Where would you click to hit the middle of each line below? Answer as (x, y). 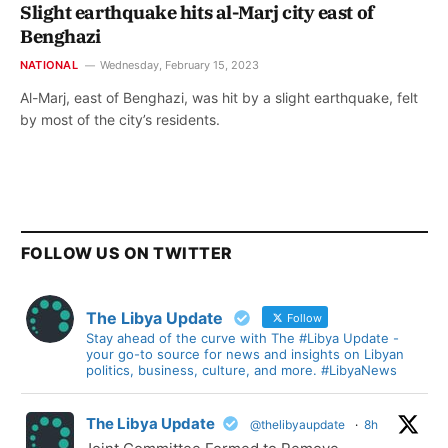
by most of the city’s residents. (120, 120)
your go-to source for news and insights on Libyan (245, 354)
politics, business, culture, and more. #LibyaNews (241, 370)
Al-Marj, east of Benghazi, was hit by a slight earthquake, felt (219, 98)
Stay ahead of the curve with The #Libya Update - (242, 338)
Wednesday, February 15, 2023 (179, 65)
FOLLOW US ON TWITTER (127, 253)
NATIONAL (49, 65)
